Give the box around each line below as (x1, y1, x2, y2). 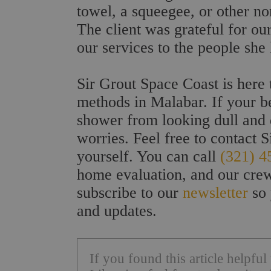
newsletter (183, 183, 248, 201)
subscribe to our (77, 183, 183, 201)
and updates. (77, 201, 157, 220)
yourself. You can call (77, 147, 220, 165)
